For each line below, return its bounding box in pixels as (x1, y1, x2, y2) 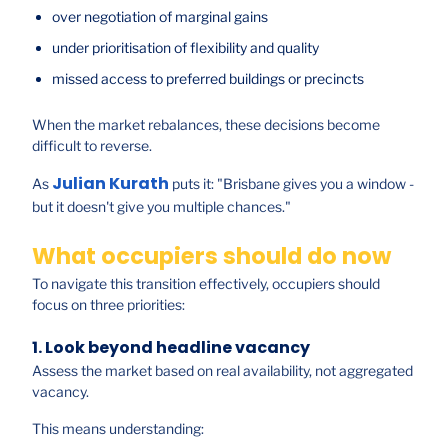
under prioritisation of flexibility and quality (52, 39, 319, 57)
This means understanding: (32, 420, 204, 438)
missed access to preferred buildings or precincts (52, 70, 364, 88)
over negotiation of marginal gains (52, 8, 268, 26)
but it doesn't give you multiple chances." (32, 198, 291, 216)
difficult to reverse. (32, 137, 152, 155)
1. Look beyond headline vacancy (32, 336, 310, 360)
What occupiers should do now (32, 239, 391, 272)
